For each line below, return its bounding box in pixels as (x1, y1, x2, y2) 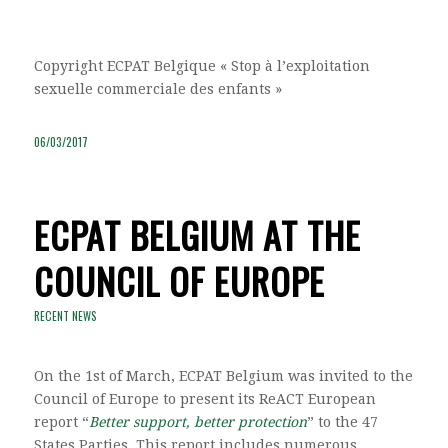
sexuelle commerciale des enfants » (33, 81, 282, 97)
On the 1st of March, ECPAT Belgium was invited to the (33, 367, 413, 384)
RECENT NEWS (33, 307, 97, 324)
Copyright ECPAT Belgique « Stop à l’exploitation (33, 58, 370, 74)
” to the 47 (306, 413, 378, 430)
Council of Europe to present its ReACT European (33, 390, 376, 407)
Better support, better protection (88, 413, 307, 430)
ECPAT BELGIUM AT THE (33, 207, 361, 261)
